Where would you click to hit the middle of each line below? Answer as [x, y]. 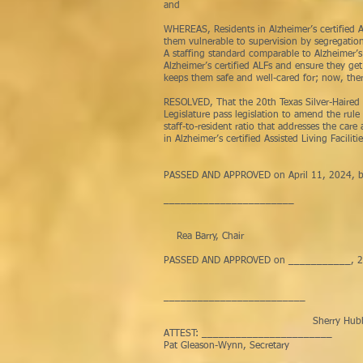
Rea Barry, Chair [204, 237]
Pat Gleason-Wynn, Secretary [226, 346]
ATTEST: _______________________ [248, 334]
